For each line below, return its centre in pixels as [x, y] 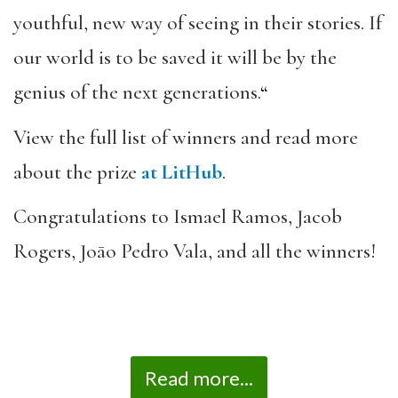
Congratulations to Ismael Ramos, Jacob [178, 217]
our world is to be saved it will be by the [175, 58]
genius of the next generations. [137, 93]
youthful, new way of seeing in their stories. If [198, 24]
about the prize [77, 172]
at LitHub [182, 172]
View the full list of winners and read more [186, 137]
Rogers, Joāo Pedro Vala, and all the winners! [197, 252]
